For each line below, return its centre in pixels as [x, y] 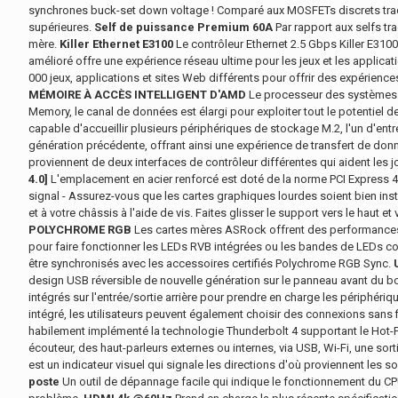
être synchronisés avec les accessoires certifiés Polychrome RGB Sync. [211, 263]
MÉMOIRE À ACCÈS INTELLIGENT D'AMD [137, 95]
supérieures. [61, 27]
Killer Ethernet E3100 [116, 44]
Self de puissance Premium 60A [183, 27]
